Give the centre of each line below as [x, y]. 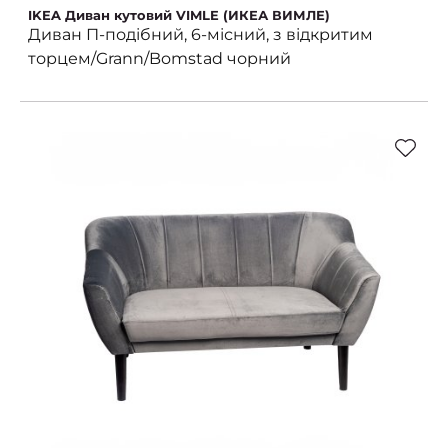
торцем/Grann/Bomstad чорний [159, 58]
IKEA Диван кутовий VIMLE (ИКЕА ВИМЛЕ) [179, 14]
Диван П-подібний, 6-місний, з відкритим [200, 34]
